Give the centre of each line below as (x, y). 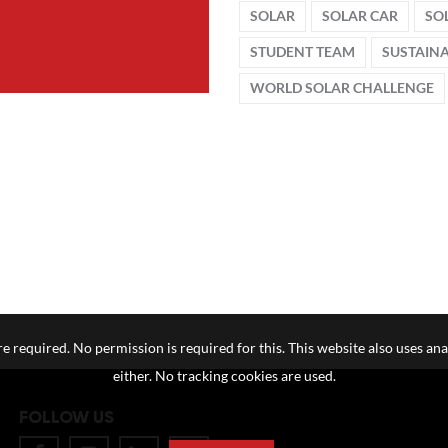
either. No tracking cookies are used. (224, 376)
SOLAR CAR (360, 16)
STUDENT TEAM (302, 52)
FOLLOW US (66, 417)
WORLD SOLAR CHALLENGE (342, 88)
